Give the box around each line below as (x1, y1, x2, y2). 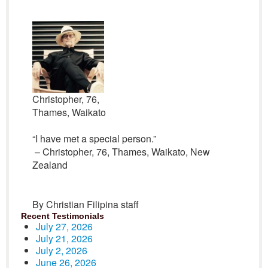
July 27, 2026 (36, 220, 93, 233)
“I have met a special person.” (32, 132, 156, 145)
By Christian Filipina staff (32, 197, 139, 211)
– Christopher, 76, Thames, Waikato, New (32, 145, 210, 159)
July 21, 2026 (36, 232, 93, 245)
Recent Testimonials (21, 211, 104, 221)
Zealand (32, 158, 68, 172)
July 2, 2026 (36, 243, 87, 257)
